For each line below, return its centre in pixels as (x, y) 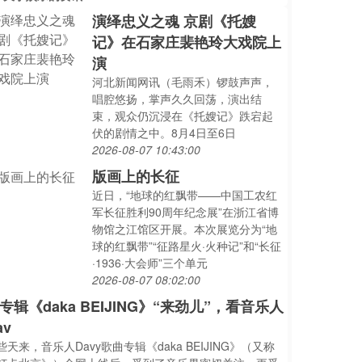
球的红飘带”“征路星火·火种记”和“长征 (187, 246)
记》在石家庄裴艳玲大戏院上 (187, 42)
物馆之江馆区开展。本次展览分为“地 (185, 229)
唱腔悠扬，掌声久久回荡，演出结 (177, 99)
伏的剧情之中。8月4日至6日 (164, 133)
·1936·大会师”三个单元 (150, 263)
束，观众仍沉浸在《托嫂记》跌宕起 (183, 116)
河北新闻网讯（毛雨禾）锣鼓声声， (183, 82)
